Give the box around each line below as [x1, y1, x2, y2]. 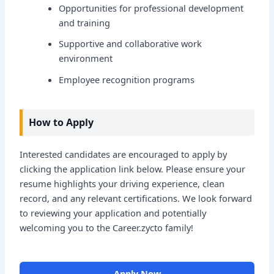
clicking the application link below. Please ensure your [20, 163, 246, 176]
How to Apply [29, 115, 94, 129]
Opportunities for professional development [59, 1, 244, 14]
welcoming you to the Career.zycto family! [20, 221, 194, 234]
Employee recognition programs [59, 73, 195, 86]
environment [59, 52, 113, 65]
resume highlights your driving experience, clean [20, 177, 225, 190]
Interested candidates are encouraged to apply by [20, 148, 228, 161]
